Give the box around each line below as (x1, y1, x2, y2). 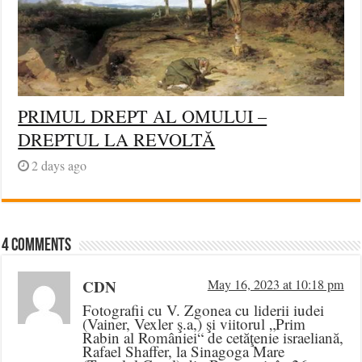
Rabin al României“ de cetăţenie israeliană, (82, 327, 344, 348)
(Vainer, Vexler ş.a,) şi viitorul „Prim (82, 314, 306, 335)
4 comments (2, 237, 72, 256)
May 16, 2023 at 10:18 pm (207, 276, 344, 294)
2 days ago (32, 157, 87, 175)
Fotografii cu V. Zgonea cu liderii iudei (82, 300, 325, 321)
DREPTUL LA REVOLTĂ (18, 128, 216, 152)
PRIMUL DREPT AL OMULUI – (18, 104, 267, 128)
